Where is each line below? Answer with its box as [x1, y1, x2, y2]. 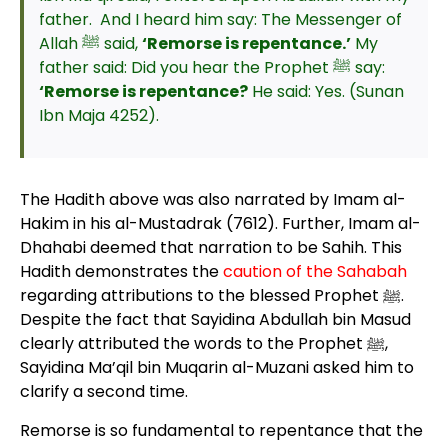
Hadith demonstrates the [19, 260, 223, 283]
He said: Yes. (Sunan [247, 80, 404, 103]
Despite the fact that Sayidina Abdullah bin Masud [19, 308, 411, 331]
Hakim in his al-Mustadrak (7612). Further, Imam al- [19, 212, 421, 235]
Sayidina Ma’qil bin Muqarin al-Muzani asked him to [19, 356, 414, 379]
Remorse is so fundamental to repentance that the [19, 419, 423, 442]
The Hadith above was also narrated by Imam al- [19, 188, 406, 211]
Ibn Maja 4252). [38, 104, 159, 127]
